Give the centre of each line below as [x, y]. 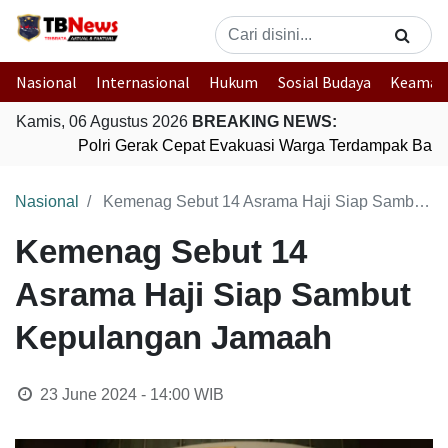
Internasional [143, 82]
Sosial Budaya [324, 82]
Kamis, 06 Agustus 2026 [104, 121]
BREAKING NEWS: [264, 121]
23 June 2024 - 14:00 [114, 394]
